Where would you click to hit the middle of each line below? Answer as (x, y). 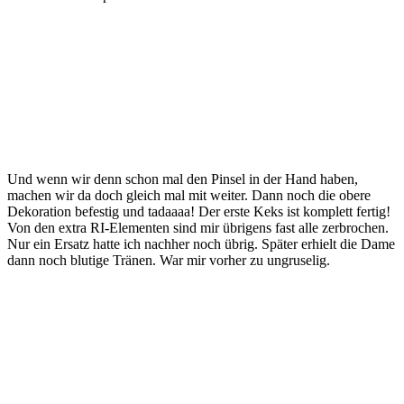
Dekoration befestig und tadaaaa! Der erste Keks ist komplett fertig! (199, 211)
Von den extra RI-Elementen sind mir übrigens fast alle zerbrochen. (198, 227)
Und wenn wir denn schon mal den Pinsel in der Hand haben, (183, 179)
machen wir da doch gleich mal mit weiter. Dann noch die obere (189, 195)
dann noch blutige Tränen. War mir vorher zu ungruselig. (169, 260)
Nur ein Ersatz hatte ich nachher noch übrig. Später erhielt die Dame (201, 243)
